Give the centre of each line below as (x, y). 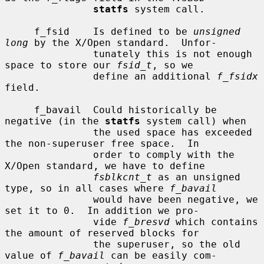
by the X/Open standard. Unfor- (123, 42)
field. (22, 87)
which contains (214, 222)
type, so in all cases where (87, 188)
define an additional (155, 76)
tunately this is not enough (49, 54)
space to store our (61, 65)
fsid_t (134, 65)
